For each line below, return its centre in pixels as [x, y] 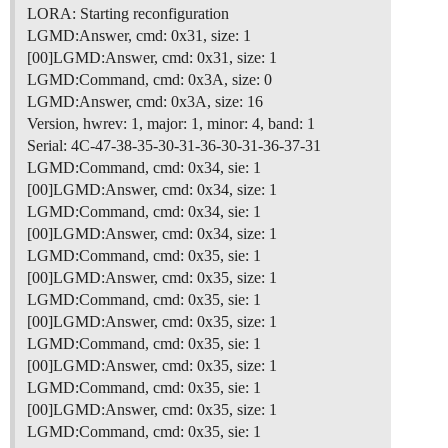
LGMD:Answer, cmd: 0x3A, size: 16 [145, 102]
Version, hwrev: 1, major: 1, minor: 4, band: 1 [171, 124]
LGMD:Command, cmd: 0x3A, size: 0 [149, 80]
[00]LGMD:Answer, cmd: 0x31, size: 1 [152, 58]
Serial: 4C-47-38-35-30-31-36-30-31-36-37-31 [174, 146]
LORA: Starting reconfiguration [128, 14]
